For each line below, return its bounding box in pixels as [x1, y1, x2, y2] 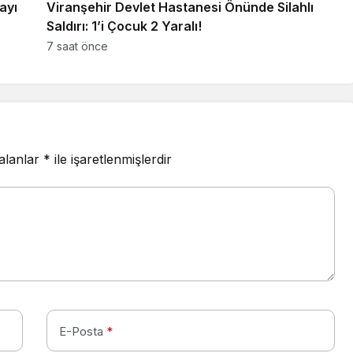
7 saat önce [46, 39, 108, 53]
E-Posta [59, 324, 103, 339]
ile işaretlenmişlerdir [50, 151, 172, 167]
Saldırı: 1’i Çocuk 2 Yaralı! [46, 18, 202, 34]
